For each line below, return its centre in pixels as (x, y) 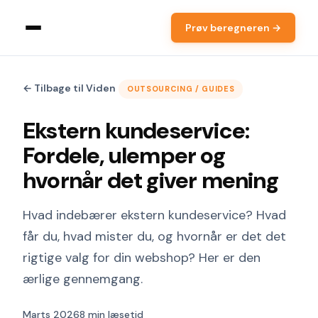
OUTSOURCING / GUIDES (181, 89)
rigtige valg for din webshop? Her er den (142, 258)
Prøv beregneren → (233, 28)
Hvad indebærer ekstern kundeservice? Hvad (154, 215)
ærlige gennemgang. (83, 279)
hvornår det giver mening (150, 180)
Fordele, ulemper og (124, 155)
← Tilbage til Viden (69, 88)
